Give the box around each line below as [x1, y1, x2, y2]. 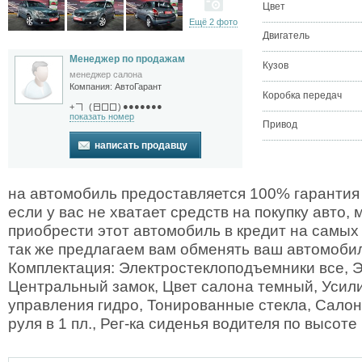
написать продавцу [95, 140, 187, 152]
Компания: [69, 81, 115, 91]
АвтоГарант [115, 81, 162, 91]
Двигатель [263, 30, 309, 42]
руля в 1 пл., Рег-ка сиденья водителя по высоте [8, 314, 357, 333]
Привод [263, 119, 297, 131]
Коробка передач [263, 89, 342, 101]
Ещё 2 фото [189, 17, 238, 27]
